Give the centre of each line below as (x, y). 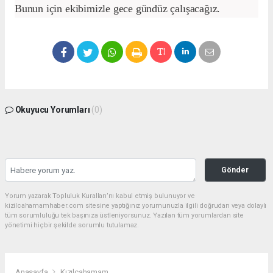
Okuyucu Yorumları (52, 110)
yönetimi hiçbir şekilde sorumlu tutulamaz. (72, 225)
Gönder (235, 170)
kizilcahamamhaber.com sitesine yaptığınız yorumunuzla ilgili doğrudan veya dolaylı (136, 206)
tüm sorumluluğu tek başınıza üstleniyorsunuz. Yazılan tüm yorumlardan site (124, 216)
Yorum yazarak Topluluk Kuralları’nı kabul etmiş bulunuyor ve (100, 196)
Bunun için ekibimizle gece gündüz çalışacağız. (118, 9)
